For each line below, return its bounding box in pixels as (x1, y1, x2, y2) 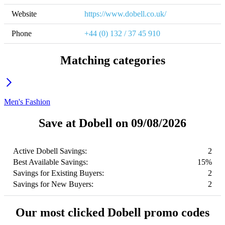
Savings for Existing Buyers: (13, 169, 104, 177)
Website (12, 10, 37, 19)
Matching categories (60, 54, 165, 67)
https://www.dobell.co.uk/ (84, 10, 166, 19)
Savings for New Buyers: (13, 180, 93, 188)
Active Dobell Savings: (13, 147, 87, 155)
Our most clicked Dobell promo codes (16, 205, 209, 219)
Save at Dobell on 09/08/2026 (39, 117, 186, 130)
